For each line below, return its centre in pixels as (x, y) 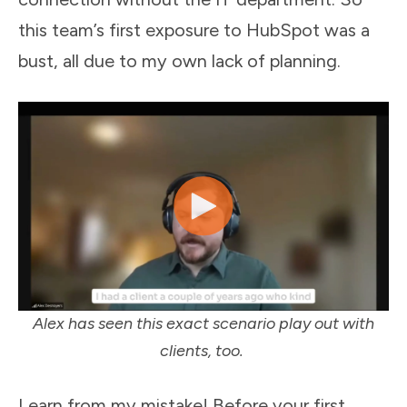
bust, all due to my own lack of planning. (179, 60)
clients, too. (203, 351)
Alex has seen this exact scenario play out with (203, 324)
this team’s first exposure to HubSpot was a (194, 30)
